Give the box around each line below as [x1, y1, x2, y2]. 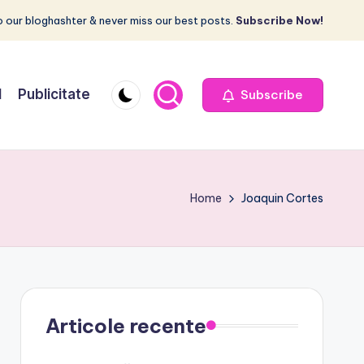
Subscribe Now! [236, 14, 323, 27]
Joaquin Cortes [241, 190, 323, 206]
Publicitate [18, 86, 90, 103]
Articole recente [45, 313, 206, 338]
